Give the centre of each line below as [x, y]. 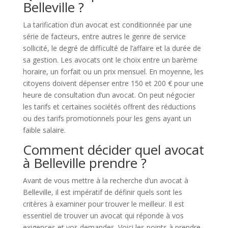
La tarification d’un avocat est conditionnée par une [107, 25]
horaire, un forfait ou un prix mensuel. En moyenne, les [113, 72]
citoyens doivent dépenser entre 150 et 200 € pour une [113, 83]
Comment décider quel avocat [113, 150]
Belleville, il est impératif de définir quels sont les [102, 192]
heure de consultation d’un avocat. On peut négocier [109, 95]
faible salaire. [44, 130]
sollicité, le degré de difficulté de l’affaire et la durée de [112, 48]
